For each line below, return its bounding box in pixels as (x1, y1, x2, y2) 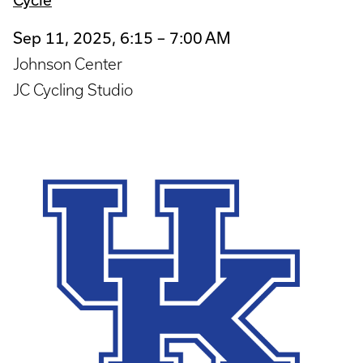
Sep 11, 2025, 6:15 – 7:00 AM (13, 28, 231, 47)
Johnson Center (13, 54, 122, 73)
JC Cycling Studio (13, 80, 133, 99)
